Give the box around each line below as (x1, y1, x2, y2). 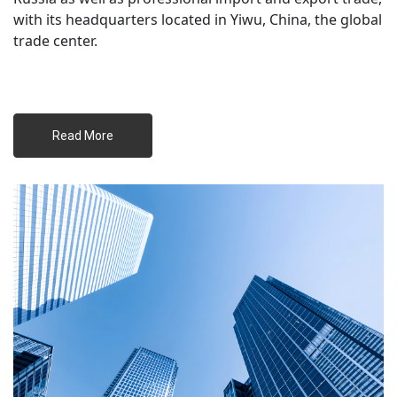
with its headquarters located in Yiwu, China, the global (13, 10, 382, 29)
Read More (52, 128, 116, 143)
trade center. (13, 31, 97, 51)
